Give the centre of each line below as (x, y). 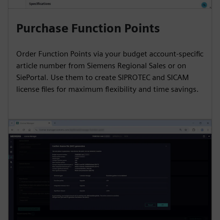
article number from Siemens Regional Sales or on (101, 65)
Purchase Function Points (88, 28)
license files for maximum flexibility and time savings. (108, 89)
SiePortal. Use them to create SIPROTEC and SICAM (103, 77)
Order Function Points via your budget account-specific (110, 54)
